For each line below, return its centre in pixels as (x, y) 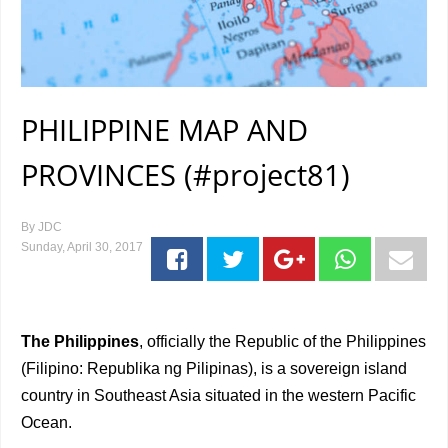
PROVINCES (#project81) (185, 174)
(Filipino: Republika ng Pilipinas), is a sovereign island (214, 368)
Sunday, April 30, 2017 (82, 247)
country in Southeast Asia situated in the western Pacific (218, 395)
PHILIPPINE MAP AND (164, 129)
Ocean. (46, 422)
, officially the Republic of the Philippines (282, 341)
